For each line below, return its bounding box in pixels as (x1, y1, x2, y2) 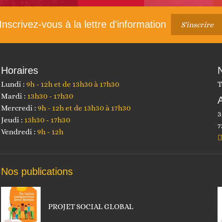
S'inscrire (180, 20, 214, 30)
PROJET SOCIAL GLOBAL (48, 202, 134, 212)
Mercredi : (1, 104, 37, 113)
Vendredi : (1, 127, 36, 137)
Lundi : (1, 80, 25, 89)
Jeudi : (1, 115, 23, 125)
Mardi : (1, 92, 26, 101)
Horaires (1, 65, 39, 76)
